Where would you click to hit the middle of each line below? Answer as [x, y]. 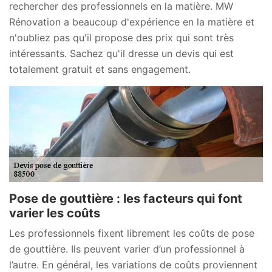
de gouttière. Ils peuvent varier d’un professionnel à [127, 249]
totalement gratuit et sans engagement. [100, 69]
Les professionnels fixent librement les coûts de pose [132, 233]
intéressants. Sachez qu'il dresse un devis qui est [121, 53]
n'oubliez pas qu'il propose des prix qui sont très [121, 37]
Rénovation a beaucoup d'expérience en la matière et [132, 22]
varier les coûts [55, 213]
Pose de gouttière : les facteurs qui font [126, 199]
